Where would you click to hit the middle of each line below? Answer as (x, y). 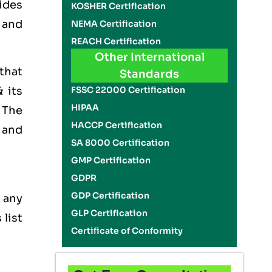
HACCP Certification (117, 125)
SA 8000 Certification (121, 143)
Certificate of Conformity (127, 231)
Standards (149, 74)
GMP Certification (111, 160)
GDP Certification (110, 195)
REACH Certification (116, 41)
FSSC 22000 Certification (128, 90)
